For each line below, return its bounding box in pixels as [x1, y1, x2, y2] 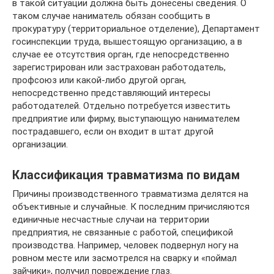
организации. [12, 139, 68, 150]
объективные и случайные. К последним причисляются [12, 201, 250, 212]
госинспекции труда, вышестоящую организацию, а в [12, 36, 242, 47]
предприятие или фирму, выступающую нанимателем [12, 113, 240, 124]
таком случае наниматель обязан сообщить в [12, 10, 210, 21]
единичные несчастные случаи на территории [12, 214, 209, 225]
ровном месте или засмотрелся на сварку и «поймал [12, 253, 237, 264]
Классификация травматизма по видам [12, 168, 240, 183]
